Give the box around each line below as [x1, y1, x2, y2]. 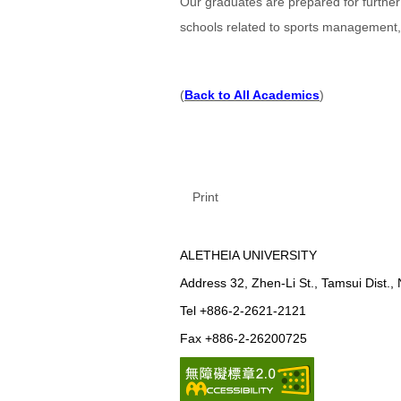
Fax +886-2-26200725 [180, 331, 307, 346]
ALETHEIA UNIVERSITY [180, 248, 317, 263]
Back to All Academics [184, 88, 320, 103]
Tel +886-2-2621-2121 [180, 303, 306, 319]
